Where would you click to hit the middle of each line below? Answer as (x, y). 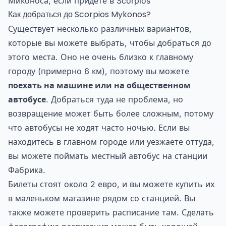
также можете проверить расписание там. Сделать (111, 212)
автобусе (27, 99)
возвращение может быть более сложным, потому (111, 113)
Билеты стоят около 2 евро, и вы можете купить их (111, 184)
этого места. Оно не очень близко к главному (101, 57)
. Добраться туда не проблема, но (115, 99)
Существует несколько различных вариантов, (100, 29)
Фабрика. (27, 170)
